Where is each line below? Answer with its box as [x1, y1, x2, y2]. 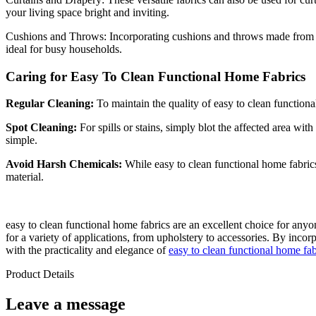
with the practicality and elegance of [6, 244, 169, 257]
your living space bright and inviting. [6, 6, 169, 18]
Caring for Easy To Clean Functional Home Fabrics [6, 68, 305, 84]
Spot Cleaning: [6, 121, 77, 134]
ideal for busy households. [6, 42, 122, 55]
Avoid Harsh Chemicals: [6, 158, 122, 171]
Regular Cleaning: [6, 97, 94, 110]
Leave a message [6, 295, 126, 314]
